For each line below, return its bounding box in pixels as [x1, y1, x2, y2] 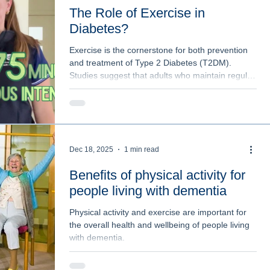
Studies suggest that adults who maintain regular [69, 70, 255, 80]
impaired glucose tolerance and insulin [69, 95, 216, 105]
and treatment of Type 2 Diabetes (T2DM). [69, 57, 231, 67]
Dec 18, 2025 [69, 145, 113, 154]
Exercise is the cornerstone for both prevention [69, 45, 248, 55]
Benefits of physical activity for [69, 168, 245, 183]
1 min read [124, 145, 159, 154]
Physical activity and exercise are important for [69, 207, 246, 218]
